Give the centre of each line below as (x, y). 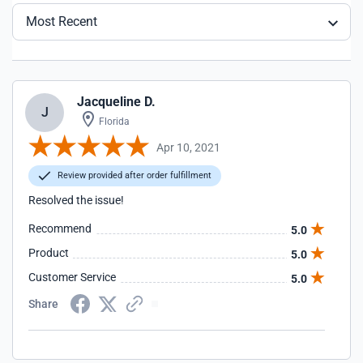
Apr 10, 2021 (188, 147)
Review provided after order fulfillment (133, 175)
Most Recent (62, 21)
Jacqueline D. (116, 102)
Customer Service (72, 277)
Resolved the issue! (76, 200)
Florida (113, 122)
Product (49, 253)
